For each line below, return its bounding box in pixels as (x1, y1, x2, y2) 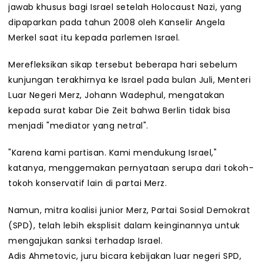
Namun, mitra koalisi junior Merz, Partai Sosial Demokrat (8, 204, 250, 217)
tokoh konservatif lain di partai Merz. (8, 177, 167, 190)
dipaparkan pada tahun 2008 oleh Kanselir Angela (8, 16, 225, 29)
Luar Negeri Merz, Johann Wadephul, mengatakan (8, 89, 225, 102)
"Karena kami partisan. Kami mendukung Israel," (8, 147, 217, 159)
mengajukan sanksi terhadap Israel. (8, 235, 163, 247)
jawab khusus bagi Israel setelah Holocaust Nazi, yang (8, 1, 242, 14)
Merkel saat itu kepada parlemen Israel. (8, 32, 180, 44)
